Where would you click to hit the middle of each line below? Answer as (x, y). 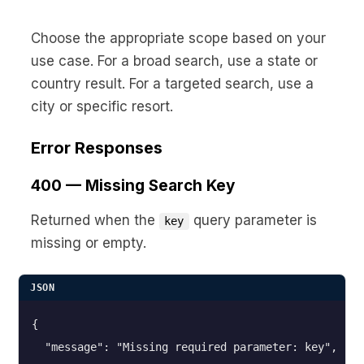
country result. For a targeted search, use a (172, 84)
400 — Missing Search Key (133, 186)
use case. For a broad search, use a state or (174, 61)
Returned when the (95, 221)
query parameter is (253, 221)
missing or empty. (89, 243)
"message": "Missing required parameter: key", (184, 347)
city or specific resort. (102, 107)
